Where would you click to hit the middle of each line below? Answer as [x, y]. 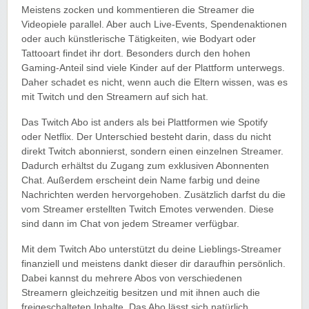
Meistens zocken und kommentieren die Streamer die [138, 10]
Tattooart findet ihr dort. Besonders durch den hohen [136, 53]
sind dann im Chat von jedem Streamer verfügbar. [130, 223]
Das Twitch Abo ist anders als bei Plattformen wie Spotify [144, 122]
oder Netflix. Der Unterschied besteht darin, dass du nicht [146, 137]
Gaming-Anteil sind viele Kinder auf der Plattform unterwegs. [153, 68]
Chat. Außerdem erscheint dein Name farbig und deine [141, 180]
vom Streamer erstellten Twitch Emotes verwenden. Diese [148, 209]
